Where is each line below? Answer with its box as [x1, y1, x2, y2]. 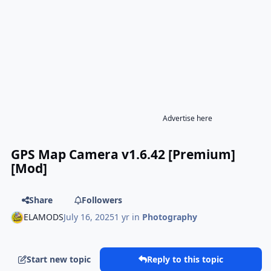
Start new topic [27, 253, 91, 266]
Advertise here [163, 113, 212, 123]
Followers [81, 194, 122, 206]
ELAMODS [24, 211, 64, 223]
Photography [142, 211, 198, 223]
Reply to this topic [147, 253, 224, 266]
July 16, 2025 [64, 211, 115, 223]
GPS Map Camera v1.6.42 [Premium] [11, 146, 236, 163]
